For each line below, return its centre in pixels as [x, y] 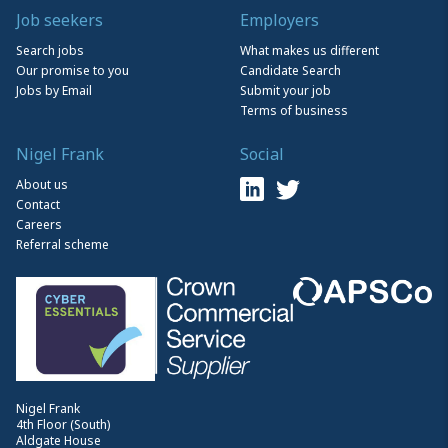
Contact [38, 204]
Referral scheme [62, 244]
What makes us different [309, 50]
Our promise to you [72, 70]
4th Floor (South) [63, 424]
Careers [39, 224]
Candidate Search [290, 70]
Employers [279, 19]
